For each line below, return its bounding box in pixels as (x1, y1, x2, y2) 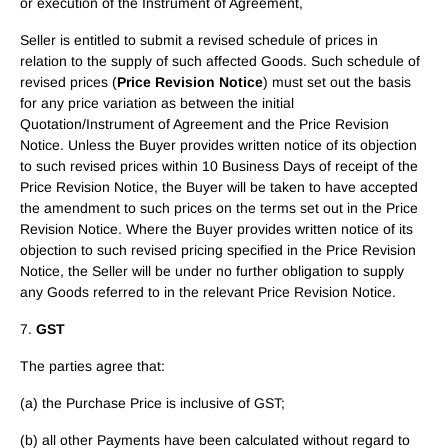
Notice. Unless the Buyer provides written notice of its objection (20, 137, 417, 153)
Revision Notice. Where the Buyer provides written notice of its (20, 221, 413, 237)
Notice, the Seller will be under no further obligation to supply (20, 263, 404, 279)
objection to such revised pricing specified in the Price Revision (20, 242, 416, 258)
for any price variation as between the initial (20, 95, 294, 111)
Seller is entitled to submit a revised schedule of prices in (20, 32, 378, 48)
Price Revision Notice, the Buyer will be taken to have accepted (20, 179, 418, 195)
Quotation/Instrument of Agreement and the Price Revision (20, 116, 389, 132)
